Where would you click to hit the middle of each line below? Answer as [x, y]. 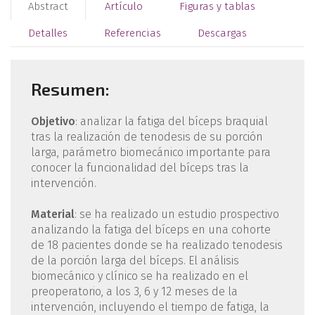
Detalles [48, 33]
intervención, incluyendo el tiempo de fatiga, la [150, 307]
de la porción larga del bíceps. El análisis [135, 260]
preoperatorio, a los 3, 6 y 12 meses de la [134, 291]
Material [52, 214]
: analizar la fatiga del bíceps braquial [171, 121]
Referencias [133, 33]
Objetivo [53, 121]
